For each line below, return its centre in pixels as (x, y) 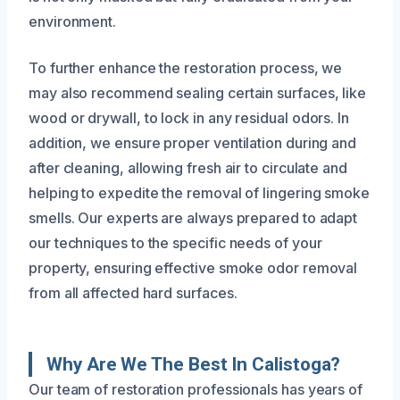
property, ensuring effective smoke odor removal (193, 268)
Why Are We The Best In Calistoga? (194, 365)
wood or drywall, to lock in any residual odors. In (189, 118)
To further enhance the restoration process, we (186, 68)
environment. (73, 22)
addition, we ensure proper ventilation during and (193, 143)
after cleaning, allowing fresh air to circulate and (188, 168)
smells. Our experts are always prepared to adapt (193, 218)
